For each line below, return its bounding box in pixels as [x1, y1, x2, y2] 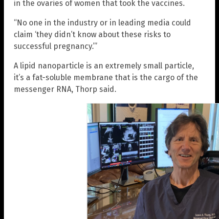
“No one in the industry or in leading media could [14, 18, 191, 28]
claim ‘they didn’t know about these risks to [14, 30, 171, 40]
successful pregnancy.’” [14, 42, 97, 51]
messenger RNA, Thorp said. [14, 85, 116, 94]
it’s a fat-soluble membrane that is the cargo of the [14, 73, 198, 83]
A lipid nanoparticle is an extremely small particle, [14, 61, 194, 71]
